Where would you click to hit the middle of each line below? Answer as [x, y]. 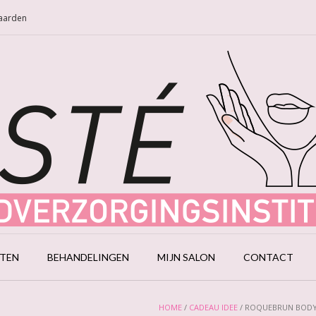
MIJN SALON [186, 257]
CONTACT [268, 257]
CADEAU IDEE [214, 307]
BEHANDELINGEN [88, 257]
